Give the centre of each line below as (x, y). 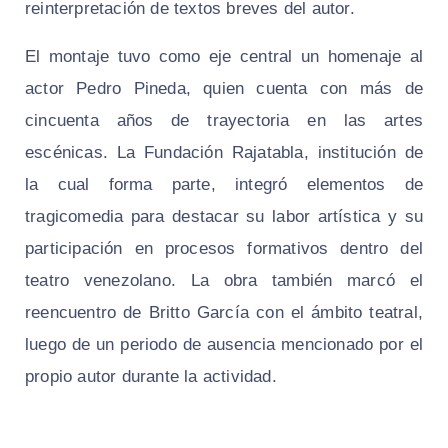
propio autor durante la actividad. (151, 377)
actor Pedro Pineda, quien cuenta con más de (224, 89)
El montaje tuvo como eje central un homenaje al (224, 57)
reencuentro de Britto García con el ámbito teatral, (224, 313)
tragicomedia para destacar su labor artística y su (224, 217)
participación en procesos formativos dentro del (224, 249)
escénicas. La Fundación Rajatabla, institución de (224, 153)
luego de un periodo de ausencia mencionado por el (224, 345)
